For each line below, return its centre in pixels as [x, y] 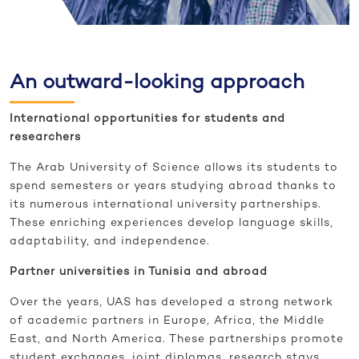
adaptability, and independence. [110, 242]
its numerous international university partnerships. [165, 205]
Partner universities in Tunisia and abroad [139, 272]
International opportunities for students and [147, 119]
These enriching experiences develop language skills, [171, 224]
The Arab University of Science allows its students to [174, 168]
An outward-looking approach [157, 84]
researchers [45, 138]
